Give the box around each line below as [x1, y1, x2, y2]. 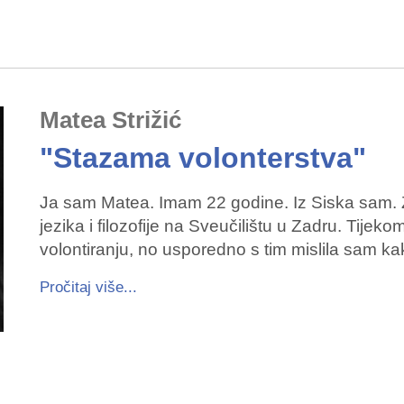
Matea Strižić [40, 106, 181, 133]
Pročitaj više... [40, 279, 137, 296]
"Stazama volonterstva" [40, 142, 366, 174]
